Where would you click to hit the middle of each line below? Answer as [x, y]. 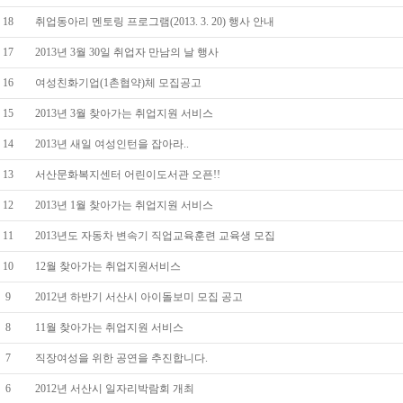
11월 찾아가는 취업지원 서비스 [109, 327]
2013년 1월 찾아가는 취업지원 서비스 [124, 205]
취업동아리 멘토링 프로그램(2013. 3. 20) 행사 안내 [155, 22]
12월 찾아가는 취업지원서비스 [108, 266]
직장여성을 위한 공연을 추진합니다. [121, 358]
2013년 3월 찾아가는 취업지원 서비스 [124, 113]
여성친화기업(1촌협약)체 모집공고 [118, 83]
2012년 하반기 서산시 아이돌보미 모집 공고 [139, 297]
